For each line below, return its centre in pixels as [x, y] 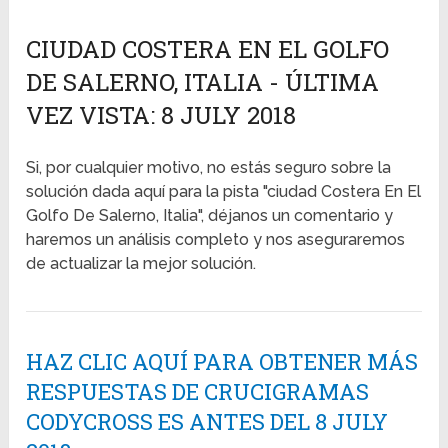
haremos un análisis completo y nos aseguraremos [216, 240]
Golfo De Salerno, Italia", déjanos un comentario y [210, 216]
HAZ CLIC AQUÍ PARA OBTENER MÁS [222, 362]
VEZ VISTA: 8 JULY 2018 [161, 115]
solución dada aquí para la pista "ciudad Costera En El [224, 192]
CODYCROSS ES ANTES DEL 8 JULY [207, 422]
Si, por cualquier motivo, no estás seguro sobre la [209, 168]
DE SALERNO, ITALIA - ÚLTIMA [203, 82]
